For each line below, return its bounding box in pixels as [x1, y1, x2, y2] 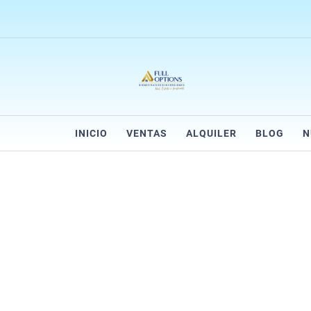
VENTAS [126, 127, 167, 139]
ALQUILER [186, 127, 237, 139]
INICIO [75, 127, 108, 139]
